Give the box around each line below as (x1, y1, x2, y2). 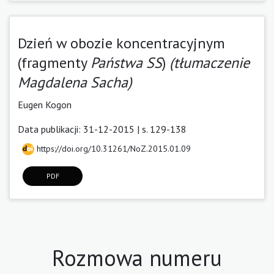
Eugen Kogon (18, 98, 72, 111)
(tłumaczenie (169, 53, 250, 72)
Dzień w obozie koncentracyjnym (18, 33, 225, 53)
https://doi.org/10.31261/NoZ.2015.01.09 (34, 143, 191, 154)
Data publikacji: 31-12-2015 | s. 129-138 (18, 122, 187, 135)
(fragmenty (18, 53, 91, 72)
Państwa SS (91, 53, 162, 72)
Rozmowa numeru (52, 243, 222, 272)
